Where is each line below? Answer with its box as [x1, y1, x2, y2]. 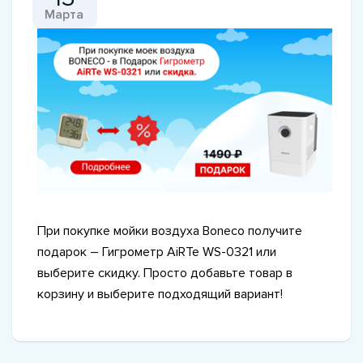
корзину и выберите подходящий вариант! [37, 285, 283, 302]
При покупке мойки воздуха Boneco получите [37, 222, 302, 239]
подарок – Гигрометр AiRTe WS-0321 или [37, 243, 276, 260]
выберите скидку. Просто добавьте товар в [37, 264, 293, 281]
